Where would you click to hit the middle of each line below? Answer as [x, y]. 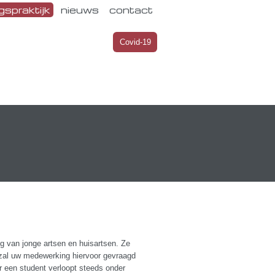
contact [131, 10]
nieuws [80, 10]
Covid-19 [135, 42]
